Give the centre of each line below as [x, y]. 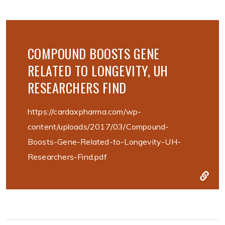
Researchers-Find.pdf [67, 157]
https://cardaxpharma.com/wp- [84, 112]
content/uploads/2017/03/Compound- [98, 127]
